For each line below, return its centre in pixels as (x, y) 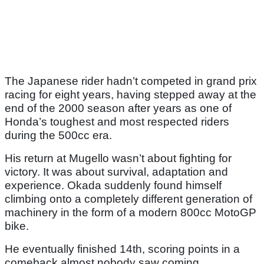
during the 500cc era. (58, 135)
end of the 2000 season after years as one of (118, 108)
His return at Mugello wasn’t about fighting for (118, 158)
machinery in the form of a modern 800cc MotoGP (131, 212)
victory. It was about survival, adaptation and (116, 171)
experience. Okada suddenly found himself (113, 185)
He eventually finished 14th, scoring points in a (122, 249)
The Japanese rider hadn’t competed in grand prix (131, 81)
